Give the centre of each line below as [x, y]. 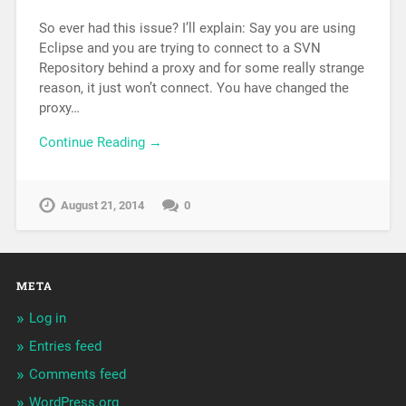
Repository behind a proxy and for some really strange [201, 68]
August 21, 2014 [102, 206]
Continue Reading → [100, 143]
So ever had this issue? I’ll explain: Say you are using [197, 28]
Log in [47, 319]
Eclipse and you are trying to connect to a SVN [179, 48]
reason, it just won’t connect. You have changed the [193, 87]
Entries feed [65, 347]
